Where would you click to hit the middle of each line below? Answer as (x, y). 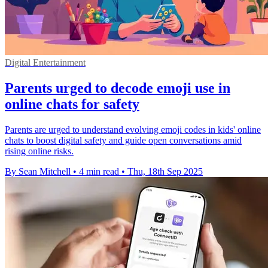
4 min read (99, 171)
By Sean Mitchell (38, 171)
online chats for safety (72, 104)
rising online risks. (39, 151)
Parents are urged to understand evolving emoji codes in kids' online (133, 129)
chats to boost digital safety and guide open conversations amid (123, 140)
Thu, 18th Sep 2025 (165, 171)
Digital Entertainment (45, 63)
